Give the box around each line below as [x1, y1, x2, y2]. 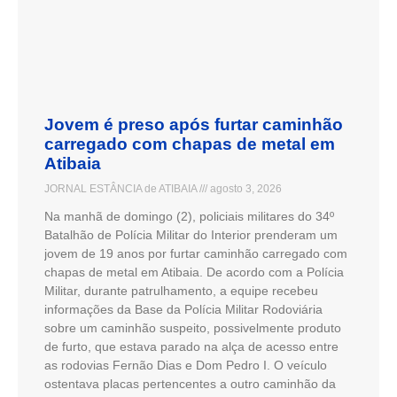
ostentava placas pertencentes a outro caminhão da [44, 376, 336, 391]
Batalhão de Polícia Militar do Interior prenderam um [44, 227, 338, 242]
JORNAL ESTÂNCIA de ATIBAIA [44, 182, 199, 195]
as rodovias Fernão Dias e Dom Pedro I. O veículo [44, 357, 327, 372]
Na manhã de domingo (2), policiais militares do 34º [44, 208, 334, 223]
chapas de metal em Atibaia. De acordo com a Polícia [44, 264, 344, 279]
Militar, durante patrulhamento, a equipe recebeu [44, 283, 318, 298]
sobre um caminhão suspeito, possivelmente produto [44, 320, 341, 335]
